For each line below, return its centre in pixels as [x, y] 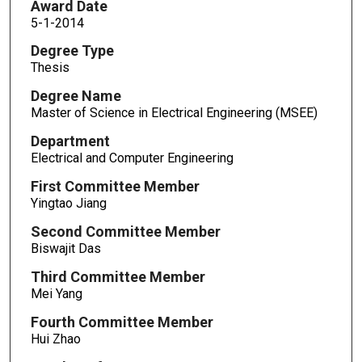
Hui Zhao [55, 339]
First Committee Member [115, 187]
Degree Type [72, 51]
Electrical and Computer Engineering [132, 158]
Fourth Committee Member [122, 322]
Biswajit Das [65, 248]
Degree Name [76, 96]
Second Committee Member [125, 231]
